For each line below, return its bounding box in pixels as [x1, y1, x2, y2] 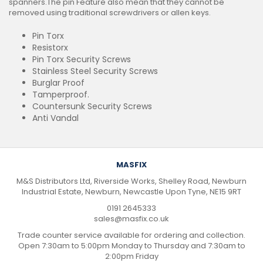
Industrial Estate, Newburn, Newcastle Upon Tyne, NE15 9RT [22, 186, 241, 197]
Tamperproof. [32, 89, 89, 100]
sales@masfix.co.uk [94, 213, 169, 224]
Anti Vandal [32, 112, 79, 124]
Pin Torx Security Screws [32, 53, 131, 65]
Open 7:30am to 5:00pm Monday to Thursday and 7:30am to [18, 240, 245, 251]
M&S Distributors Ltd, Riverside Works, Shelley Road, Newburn [16, 176, 247, 187]
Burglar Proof [32, 77, 85, 89]
